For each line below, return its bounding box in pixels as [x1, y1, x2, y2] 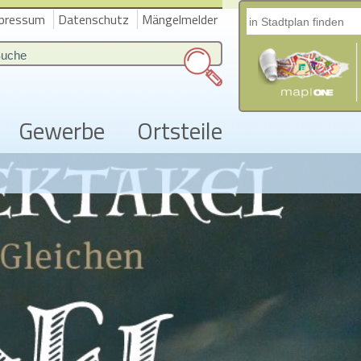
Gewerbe [19, 113, 105, 148]
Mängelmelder [142, 10, 218, 29]
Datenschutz [58, 10, 129, 29]
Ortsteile [137, 113, 222, 148]
